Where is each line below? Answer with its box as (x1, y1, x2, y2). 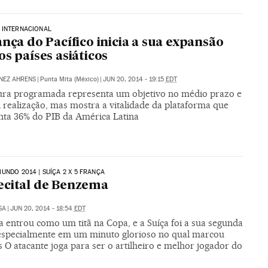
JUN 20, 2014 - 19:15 (102, 75, 166, 84)
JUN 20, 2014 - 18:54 (10, 204, 74, 212)
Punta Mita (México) (39, 75, 99, 84)
